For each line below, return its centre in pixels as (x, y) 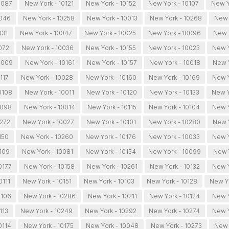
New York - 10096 (175, 33)
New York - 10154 (110, 152)
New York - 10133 (174, 93)
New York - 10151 (47, 181)
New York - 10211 (113, 196)
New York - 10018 (175, 63)
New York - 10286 (50, 196)
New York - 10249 (46, 211)
